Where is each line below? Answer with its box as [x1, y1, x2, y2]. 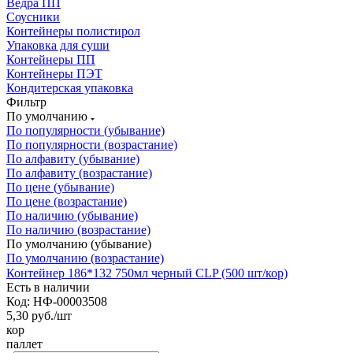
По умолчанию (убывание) [6, 236, 151, 251]
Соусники [6, 9, 60, 24]
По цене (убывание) [6, 180, 114, 194]
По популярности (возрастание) [6, 137, 177, 151]
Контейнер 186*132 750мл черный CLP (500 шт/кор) [6, 266, 288, 280]
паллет [6, 336, 43, 351]
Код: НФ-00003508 [6, 294, 107, 308]
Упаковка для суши [6, 38, 110, 52]
